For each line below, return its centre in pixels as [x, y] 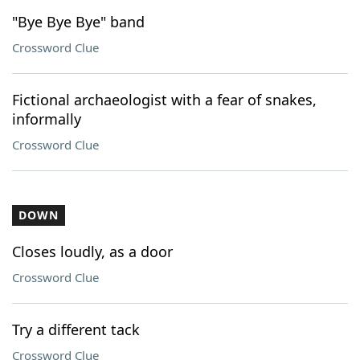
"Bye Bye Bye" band [78, 22]
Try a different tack [76, 329]
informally [47, 119]
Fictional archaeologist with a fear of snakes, [164, 100]
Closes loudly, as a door [92, 252]
